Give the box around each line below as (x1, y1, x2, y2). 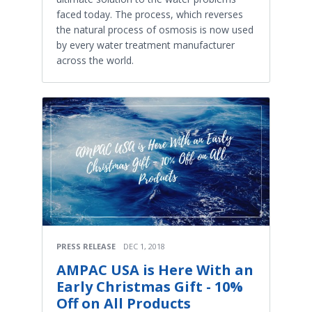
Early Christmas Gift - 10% (56, 276, 243, 296)
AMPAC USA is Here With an (56, 260, 253, 279)
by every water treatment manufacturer (56, 38, 235, 52)
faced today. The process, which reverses (56, 8, 243, 22)
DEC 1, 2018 (123, 240, 165, 251)
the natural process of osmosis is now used (56, 23, 253, 37)
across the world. (56, 54, 134, 68)
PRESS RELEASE (56, 240, 116, 251)
